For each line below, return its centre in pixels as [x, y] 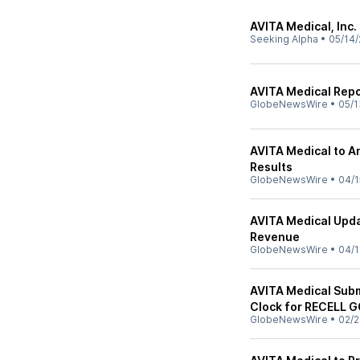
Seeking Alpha [284, 39]
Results [271, 167]
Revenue [275, 237]
